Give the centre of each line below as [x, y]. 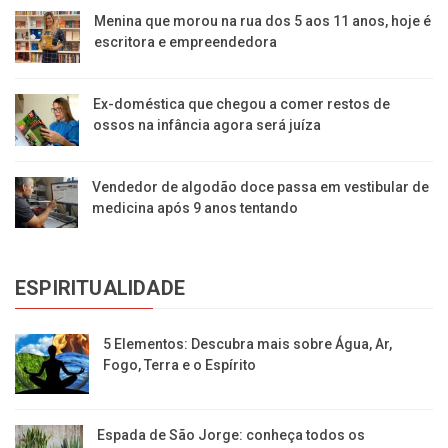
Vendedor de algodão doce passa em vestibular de [260, 187]
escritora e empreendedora [185, 41]
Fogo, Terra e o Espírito [180, 365]
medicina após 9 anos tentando [194, 208]
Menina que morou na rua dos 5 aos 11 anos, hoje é [262, 20]
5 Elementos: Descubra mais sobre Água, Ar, [248, 344]
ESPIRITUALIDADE [100, 288]
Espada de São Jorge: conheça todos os [230, 435]
